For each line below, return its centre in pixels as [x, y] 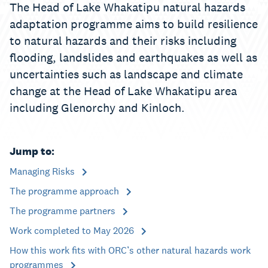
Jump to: [32, 151]
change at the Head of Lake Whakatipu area [123, 91]
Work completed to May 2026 [73, 231]
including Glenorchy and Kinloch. [99, 108]
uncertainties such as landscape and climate [126, 74]
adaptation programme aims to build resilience [134, 24]
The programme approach [66, 191]
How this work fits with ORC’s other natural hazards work [130, 250]
